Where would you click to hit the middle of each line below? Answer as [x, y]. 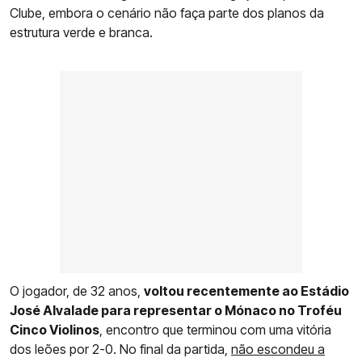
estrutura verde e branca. [81, 32]
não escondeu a [278, 349]
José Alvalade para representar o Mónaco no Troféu [176, 310]
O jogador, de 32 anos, [77, 290]
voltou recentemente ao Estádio [246, 290]
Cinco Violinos [55, 329]
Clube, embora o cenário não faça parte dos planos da [167, 13]
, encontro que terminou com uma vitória [215, 329]
